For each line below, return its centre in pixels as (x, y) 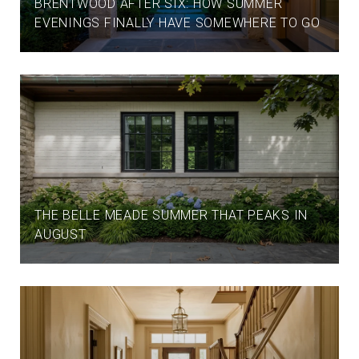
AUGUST (61, 234)
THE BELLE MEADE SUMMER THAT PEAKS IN (171, 215)
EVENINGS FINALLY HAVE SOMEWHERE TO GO (177, 23)
